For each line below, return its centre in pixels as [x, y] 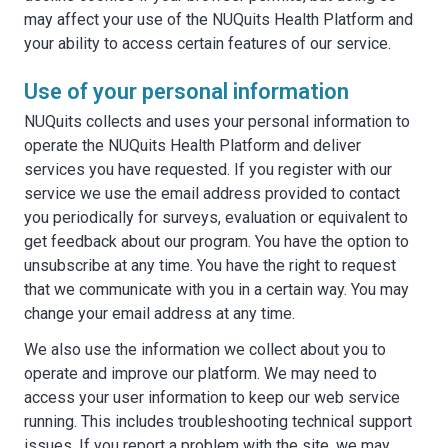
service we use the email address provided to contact [212, 193]
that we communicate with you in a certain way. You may [216, 289]
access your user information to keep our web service [212, 397]
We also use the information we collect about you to [205, 349]
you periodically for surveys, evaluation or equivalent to [216, 217]
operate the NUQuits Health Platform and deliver [192, 145]
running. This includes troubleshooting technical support [218, 421]
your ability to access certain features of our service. [207, 43]
